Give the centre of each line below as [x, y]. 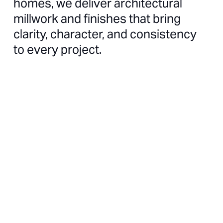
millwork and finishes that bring [97, 18]
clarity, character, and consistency [105, 34]
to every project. [57, 49]
